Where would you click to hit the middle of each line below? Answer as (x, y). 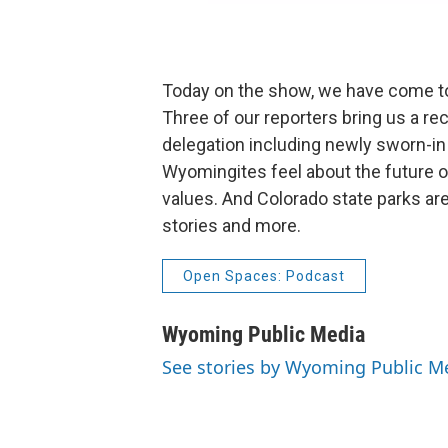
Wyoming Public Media (263, 334)
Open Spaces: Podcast (264, 275)
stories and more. (231, 225)
